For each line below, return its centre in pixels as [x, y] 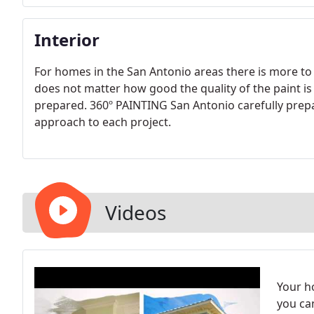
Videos [136, 212]
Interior [67, 40]
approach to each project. [103, 122]
